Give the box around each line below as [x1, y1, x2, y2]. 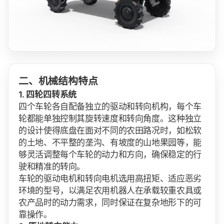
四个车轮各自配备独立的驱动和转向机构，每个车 [18, 101, 201, 111]
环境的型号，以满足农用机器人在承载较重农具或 [18, 185, 201, 195]
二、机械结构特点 [18, 74, 98, 87]
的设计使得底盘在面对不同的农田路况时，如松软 [18, 125, 201, 135]
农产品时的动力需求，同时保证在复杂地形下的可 [18, 197, 201, 207]
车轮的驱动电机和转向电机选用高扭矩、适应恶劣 [18, 173, 201, 183]
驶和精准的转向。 [18, 161, 85, 171]
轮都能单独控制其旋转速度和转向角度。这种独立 [18, 113, 201, 123]
